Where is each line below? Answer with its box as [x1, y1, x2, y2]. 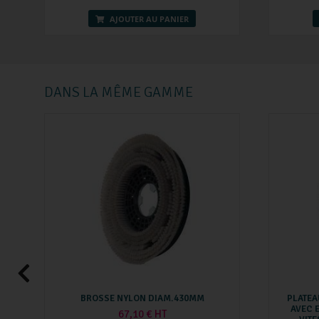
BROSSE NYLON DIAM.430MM [80, 293, 204, 305]
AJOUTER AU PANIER [108, 13, 189, 24]
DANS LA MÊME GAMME [44, 83, 193, 101]
